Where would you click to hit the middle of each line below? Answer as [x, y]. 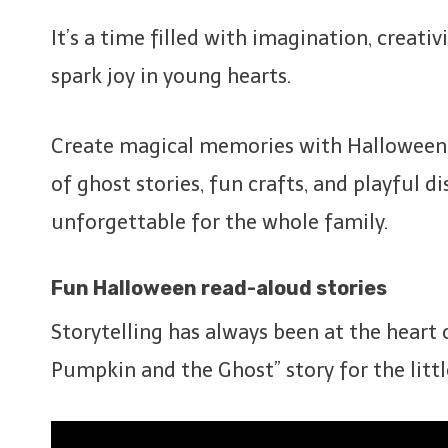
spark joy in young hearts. [171, 76]
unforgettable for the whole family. [219, 222]
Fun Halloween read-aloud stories [219, 288]
